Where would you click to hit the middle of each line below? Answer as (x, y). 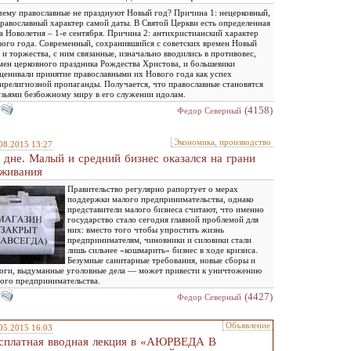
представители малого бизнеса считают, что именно (166, 209)
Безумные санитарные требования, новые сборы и (161, 260)
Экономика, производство (223, 142)
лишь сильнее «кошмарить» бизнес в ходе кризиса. (163, 250)
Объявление (248, 325)
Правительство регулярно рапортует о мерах (153, 189)
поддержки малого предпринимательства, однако (161, 199)
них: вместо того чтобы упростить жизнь (146, 230)
